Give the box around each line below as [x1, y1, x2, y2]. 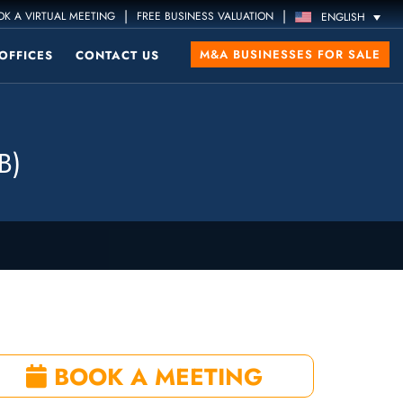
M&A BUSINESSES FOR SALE [200, 46, 381, 63]
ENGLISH [321, 9, 366, 26]
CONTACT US [76, 47, 159, 64]
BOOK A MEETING [46, 360, 263, 394]
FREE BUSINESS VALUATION [137, 8, 274, 24]
